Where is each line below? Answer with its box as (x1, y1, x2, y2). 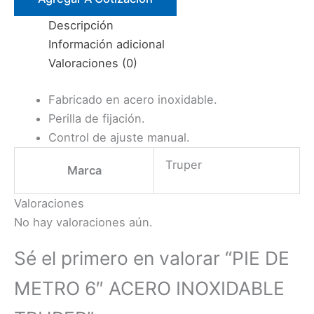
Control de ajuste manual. (48, 130, 191, 144)
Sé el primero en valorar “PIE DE (14, 247, 289, 270)
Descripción (48, 18, 114, 33)
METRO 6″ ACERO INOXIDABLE (14, 277, 285, 300)
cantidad (13, 65, 60, 80)
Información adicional (48, 37, 165, 52)
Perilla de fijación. (48, 111, 146, 125)
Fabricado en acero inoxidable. (48, 92, 218, 107)
